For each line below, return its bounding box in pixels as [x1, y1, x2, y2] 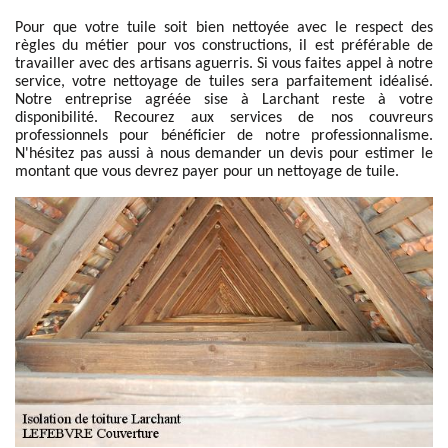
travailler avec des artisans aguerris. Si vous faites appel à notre [15, 56, 433, 72]
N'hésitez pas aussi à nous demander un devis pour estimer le [15, 146, 433, 162]
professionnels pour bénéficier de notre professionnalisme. [15, 128, 433, 144]
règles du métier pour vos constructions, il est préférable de [15, 38, 433, 54]
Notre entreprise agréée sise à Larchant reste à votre [15, 92, 433, 108]
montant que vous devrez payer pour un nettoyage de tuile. [15, 164, 399, 180]
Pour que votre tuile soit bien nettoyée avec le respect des [15, 20, 433, 36]
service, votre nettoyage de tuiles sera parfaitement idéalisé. [15, 74, 433, 90]
